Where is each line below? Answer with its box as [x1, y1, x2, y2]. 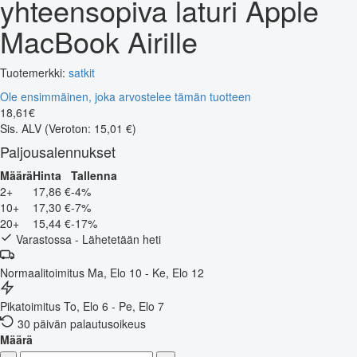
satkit [69, 64, 95, 80]
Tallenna [71, 167, 117, 183]
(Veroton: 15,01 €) [45, 120, 136, 136]
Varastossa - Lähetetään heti [13, 230, 161, 247]
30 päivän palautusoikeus [18, 315, 146, 331]
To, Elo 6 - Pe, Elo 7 [64, 297, 164, 314]
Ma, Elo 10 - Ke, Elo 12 [88, 264, 204, 280]
